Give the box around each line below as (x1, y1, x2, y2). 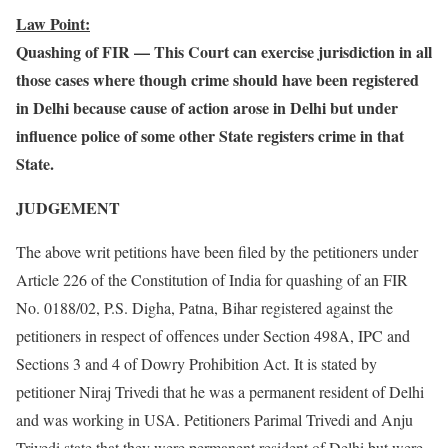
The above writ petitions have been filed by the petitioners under (16, 241, 418, 262)
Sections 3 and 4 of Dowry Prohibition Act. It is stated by (16, 353, 377, 374)
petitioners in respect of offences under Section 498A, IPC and (16, 325, 410, 346)
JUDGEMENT (16, 196, 120, 219)
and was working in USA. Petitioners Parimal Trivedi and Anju (16, 409, 413, 430)
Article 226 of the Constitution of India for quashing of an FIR (16, 269, 408, 290)
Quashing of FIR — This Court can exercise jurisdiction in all (16, 40, 432, 63)
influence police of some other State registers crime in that (16, 124, 404, 147)
